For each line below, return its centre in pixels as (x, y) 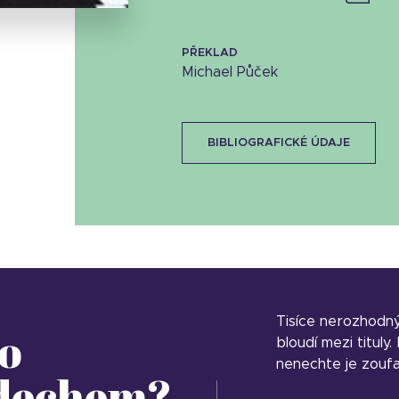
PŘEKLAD (209, 53)
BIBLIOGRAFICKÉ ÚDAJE (278, 143)
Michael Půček (229, 72)
